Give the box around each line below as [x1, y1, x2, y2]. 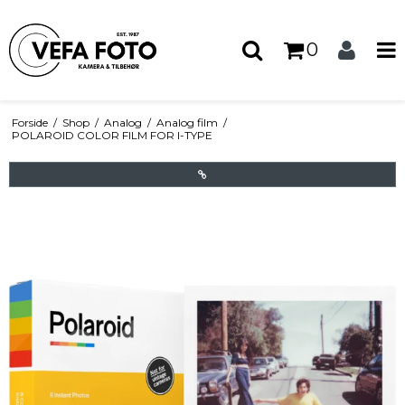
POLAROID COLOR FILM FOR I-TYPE [11, 128, 212, 143]
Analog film [155, 116, 218, 130]
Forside [11, 116, 48, 130]
